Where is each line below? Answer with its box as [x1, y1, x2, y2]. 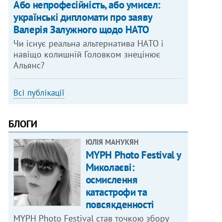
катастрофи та [85, 185, 147, 199]
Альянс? [13, 59, 45, 71]
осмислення [85, 173, 138, 187]
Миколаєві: [85, 161, 135, 174]
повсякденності [85, 198, 154, 212]
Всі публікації [13, 87, 65, 99]
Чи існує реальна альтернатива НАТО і [13, 38, 164, 50]
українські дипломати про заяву [13, 10, 152, 24]
